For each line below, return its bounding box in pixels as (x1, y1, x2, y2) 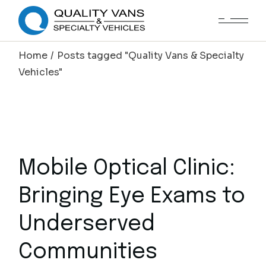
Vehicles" (18, 66, 63, 78)
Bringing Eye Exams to (18, 186, 246, 207)
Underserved (18, 214, 156, 235)
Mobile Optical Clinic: (18, 158, 236, 179)
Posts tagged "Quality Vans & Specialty (57, 49, 245, 62)
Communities (18, 242, 158, 263)
